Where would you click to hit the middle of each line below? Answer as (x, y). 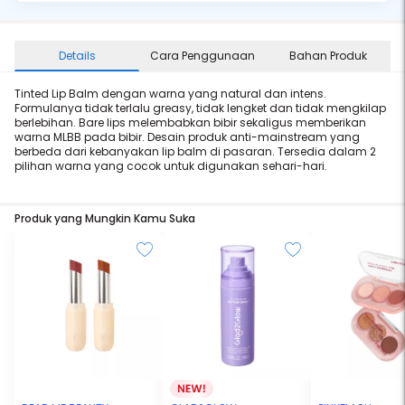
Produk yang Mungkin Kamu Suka (105, 218)
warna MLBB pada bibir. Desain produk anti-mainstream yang (187, 137)
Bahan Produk (328, 56)
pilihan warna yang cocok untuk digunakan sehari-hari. (171, 166)
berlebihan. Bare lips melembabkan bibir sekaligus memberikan (190, 122)
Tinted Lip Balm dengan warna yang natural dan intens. (170, 94)
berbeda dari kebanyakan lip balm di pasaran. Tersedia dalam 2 (195, 151)
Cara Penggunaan (202, 56)
